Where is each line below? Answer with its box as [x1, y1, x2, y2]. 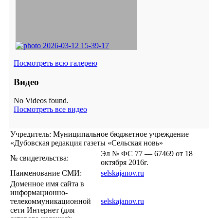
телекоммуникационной [10, 197, 91, 206]
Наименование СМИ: [10, 169, 82, 178]
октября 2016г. [101, 158, 148, 167]
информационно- [10, 188, 68, 197]
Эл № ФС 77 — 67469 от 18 [101, 149, 193, 158]
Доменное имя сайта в [10, 180, 84, 188]
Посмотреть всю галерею [14, 58, 97, 67]
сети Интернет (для [10, 206, 74, 215]
